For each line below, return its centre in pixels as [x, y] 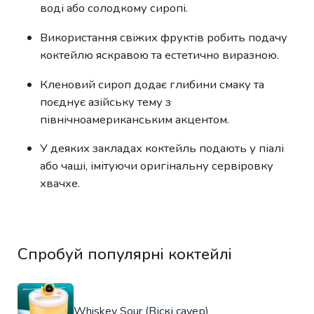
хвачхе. [60, 184]
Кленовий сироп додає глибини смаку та [152, 84]
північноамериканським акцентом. [135, 119]
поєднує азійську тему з [105, 102]
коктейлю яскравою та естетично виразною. [159, 55]
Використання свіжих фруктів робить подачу [164, 37]
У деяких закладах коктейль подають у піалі [162, 149]
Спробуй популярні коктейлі [125, 254]
